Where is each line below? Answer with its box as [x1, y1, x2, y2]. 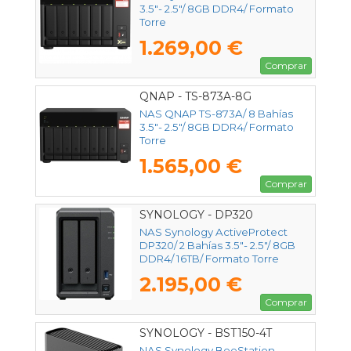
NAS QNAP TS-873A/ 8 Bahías [139, 107, 293, 120]
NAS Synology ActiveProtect [139, 225, 288, 238]
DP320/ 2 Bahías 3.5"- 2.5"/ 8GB [139, 238, 295, 251]
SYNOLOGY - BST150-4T [139, 325, 272, 340]
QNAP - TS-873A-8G [139, 89, 251, 103]
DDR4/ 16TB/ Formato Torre [139, 251, 279, 265]
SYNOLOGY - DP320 [139, 207, 253, 222]
